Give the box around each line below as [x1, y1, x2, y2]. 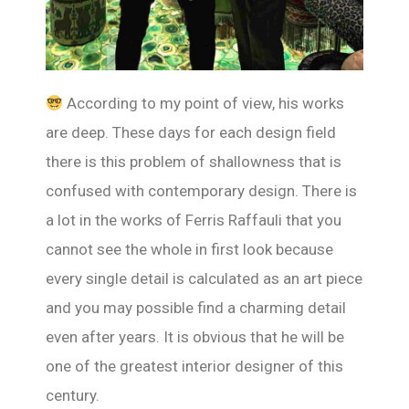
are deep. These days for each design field [46, 122, 336, 142]
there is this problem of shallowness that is [46, 152, 341, 171]
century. [46, 385, 103, 404]
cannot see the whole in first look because [46, 239, 333, 258]
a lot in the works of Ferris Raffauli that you [46, 210, 341, 229]
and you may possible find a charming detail [46, 298, 346, 317]
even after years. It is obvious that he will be [46, 327, 344, 346]
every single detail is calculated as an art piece [46, 268, 362, 288]
